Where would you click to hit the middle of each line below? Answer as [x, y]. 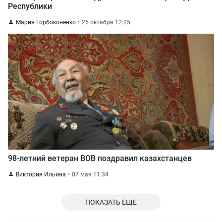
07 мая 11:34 [90, 174]
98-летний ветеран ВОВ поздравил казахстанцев [100, 158]
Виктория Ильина [41, 174]
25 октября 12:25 [106, 22]
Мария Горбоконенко [46, 22]
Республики [30, 6]
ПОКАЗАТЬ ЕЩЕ [111, 202]
